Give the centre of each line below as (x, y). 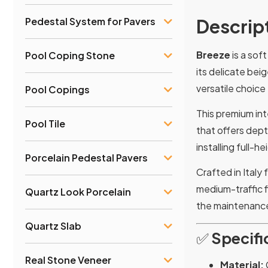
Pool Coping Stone (70, 55)
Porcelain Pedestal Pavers (86, 157)
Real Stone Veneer (68, 260)
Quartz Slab (53, 226)
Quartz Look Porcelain (78, 191)
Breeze (213, 54)
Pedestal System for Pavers (90, 21)
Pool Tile (45, 123)
